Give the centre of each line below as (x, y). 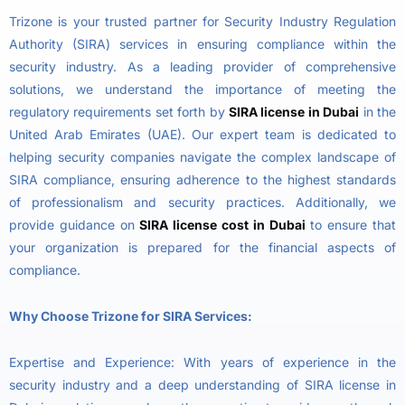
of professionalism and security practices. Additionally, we (202, 202)
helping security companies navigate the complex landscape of (202, 156)
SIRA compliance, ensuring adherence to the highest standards (202, 179)
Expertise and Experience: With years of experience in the (202, 362)
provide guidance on (75, 224)
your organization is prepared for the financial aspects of (202, 247)
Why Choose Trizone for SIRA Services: (131, 316)
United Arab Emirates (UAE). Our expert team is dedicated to (202, 134)
